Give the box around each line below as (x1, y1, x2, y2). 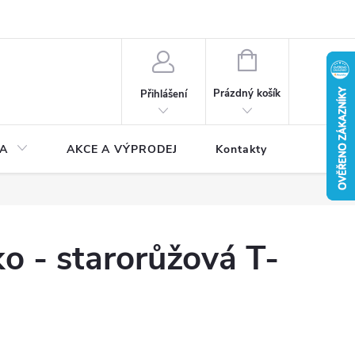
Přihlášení (139, 86, 187, 101)
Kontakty (216, 142, 268, 157)
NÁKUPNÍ (255, 52, 301, 66)
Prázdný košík (213, 86, 281, 101)
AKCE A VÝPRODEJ (67, 142, 178, 157)
